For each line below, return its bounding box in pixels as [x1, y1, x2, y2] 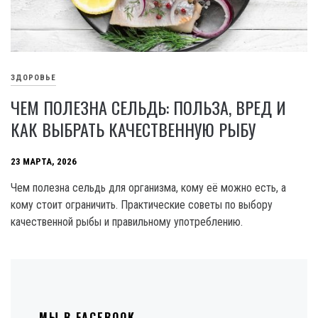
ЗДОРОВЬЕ [11, 72, 56, 82]
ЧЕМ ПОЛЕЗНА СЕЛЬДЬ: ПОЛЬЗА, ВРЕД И [11, 94, 286, 121]
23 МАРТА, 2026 [11, 155, 77, 167]
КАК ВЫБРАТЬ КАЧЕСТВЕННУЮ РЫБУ [11, 116, 256, 143]
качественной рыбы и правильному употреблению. [11, 215, 243, 229]
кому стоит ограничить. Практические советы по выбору [11, 198, 273, 212]
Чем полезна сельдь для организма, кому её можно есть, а [11, 181, 286, 195]
